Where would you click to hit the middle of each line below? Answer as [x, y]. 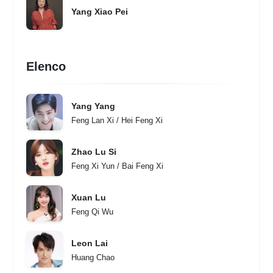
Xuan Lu [89, 197]
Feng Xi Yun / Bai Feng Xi [117, 166]
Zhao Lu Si [94, 151]
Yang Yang [93, 106]
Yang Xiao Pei [100, 12]
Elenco [46, 67]
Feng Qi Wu [92, 211]
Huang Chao [93, 257]
